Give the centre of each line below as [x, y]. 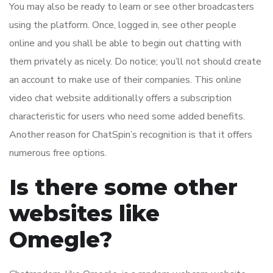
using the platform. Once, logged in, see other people [123, 25]
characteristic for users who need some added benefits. [127, 117]
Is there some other [123, 187]
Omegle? [61, 240]
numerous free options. [58, 153]
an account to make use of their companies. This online [125, 80]
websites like [84, 214]
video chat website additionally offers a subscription [120, 98]
